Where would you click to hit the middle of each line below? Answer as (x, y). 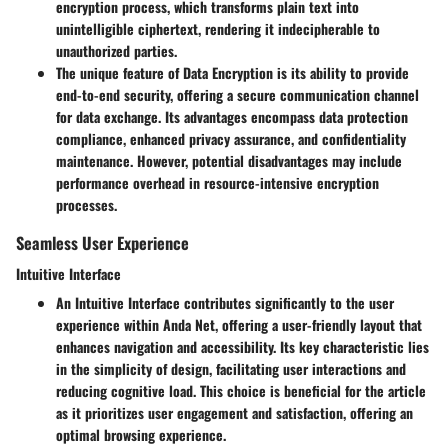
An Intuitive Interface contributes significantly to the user (225, 302)
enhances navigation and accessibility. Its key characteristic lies (242, 346)
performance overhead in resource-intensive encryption (217, 182)
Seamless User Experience (102, 242)
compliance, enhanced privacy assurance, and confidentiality (231, 138)
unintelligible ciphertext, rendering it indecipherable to (218, 28)
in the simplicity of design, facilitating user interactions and (231, 368)
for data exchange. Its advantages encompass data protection (232, 116)
